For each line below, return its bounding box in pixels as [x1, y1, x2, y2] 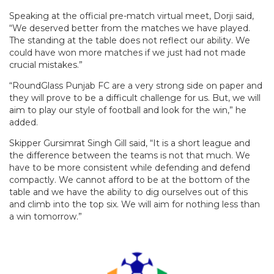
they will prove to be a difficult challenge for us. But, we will [9, 92, 261, 104]
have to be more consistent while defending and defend [9, 162, 250, 174]
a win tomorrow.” [9, 211, 82, 223]
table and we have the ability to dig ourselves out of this [9, 187, 248, 198]
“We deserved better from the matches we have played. [9, 23, 250, 34]
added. [9, 117, 38, 128]
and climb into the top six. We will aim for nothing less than [9, 199, 260, 210]
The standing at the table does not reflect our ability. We [9, 35, 250, 46]
